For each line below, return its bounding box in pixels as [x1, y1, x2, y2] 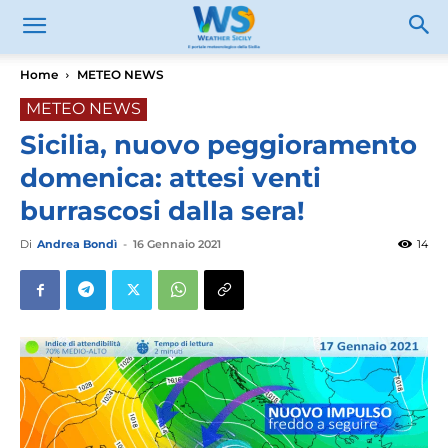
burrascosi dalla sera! [20, 195, 305, 227]
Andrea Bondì [37, 237, 117, 251]
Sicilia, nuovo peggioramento [20, 129, 417, 161]
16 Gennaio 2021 [133, 237, 221, 251]
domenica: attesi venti [20, 162, 321, 194]
